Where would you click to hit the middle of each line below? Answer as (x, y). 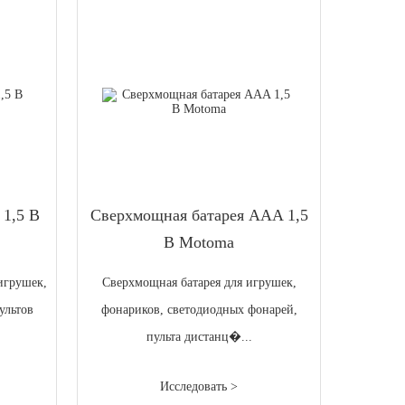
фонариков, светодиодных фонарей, (199, 309)
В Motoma (199, 242)
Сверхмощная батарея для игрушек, (199, 282)
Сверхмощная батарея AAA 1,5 (199, 215)
